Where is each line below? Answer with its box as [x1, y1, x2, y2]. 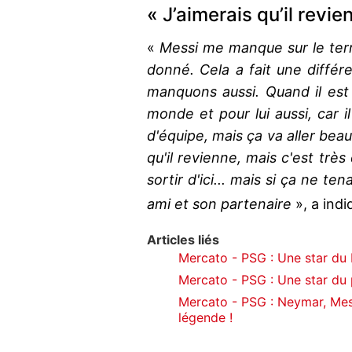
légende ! [178, 310, 233, 326]
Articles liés [147, 232, 219, 248]
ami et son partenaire [147, 196, 295, 213]
